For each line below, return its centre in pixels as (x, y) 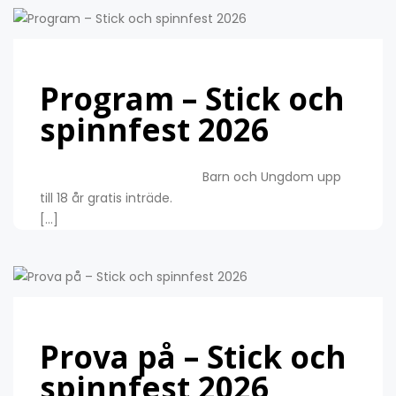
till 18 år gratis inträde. (191, 198)
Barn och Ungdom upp (190, 176)
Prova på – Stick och (193, 356)
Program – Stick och (192, 98)
